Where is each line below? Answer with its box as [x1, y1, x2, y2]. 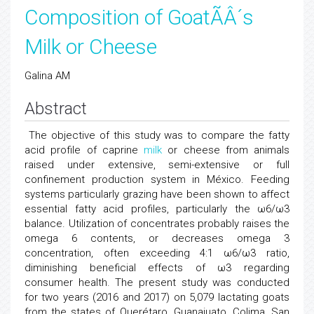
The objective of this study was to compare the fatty [25, 129, 289, 142]
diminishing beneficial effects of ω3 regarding [25, 261, 289, 274]
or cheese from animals [162, 144, 289, 156]
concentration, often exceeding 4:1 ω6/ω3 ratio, [25, 247, 289, 259]
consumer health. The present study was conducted [25, 276, 289, 289]
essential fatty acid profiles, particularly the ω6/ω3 [25, 203, 289, 215]
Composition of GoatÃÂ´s [25, 5, 254, 29]
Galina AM [25, 69, 70, 82]
